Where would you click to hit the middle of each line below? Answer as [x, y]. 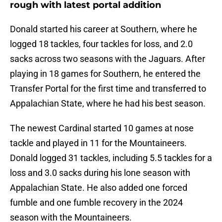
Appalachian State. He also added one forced [99, 188]
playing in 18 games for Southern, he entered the [105, 74]
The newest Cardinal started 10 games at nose [102, 128]
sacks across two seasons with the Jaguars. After [108, 59]
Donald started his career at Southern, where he [104, 29]
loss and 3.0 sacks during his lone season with [100, 173]
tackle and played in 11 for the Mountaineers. [98, 143]
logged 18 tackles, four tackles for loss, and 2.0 [101, 44]
